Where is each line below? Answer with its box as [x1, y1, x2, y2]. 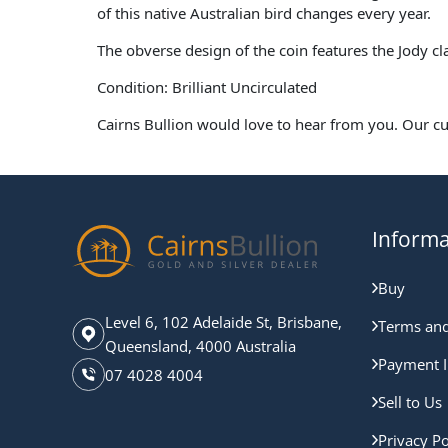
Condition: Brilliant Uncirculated [97, 76, 317, 97]
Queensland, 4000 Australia [105, 336, 296, 357]
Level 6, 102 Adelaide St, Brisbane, [105, 312, 342, 333]
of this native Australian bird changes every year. [97, 2, 435, 23]
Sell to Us [378, 391, 442, 412]
